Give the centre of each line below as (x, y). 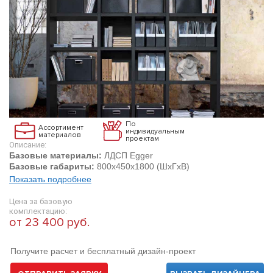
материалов (60, 135)
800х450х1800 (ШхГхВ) (142, 166)
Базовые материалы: (57, 155)
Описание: (28, 145)
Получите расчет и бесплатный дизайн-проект (103, 251)
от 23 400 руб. (49, 222)
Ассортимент (61, 127)
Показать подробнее (50, 179)
